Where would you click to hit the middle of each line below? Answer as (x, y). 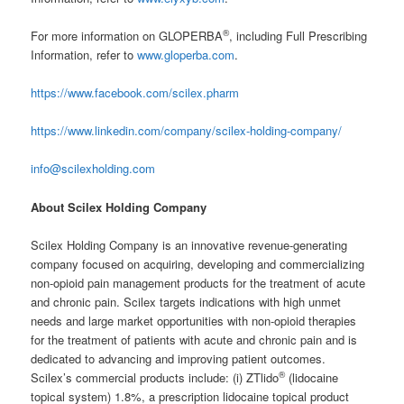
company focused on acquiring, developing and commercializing (198, 263)
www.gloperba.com (186, 55)
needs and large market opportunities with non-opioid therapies (194, 320)
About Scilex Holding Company (119, 207)
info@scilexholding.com (93, 169)
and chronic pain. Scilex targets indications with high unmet (186, 301)
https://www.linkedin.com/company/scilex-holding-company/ (187, 131)
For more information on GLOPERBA (127, 36)
